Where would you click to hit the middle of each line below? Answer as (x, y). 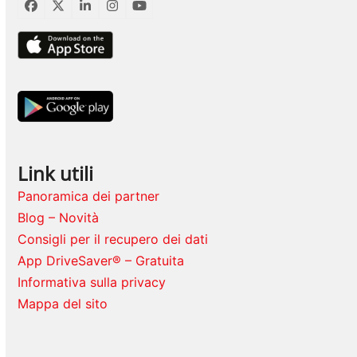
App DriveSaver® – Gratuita (101, 261)
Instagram (141, 10)
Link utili (56, 174)
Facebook (60, 10)
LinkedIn (109, 10)
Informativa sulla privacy (92, 282)
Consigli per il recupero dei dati (113, 239)
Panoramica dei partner (89, 196)
